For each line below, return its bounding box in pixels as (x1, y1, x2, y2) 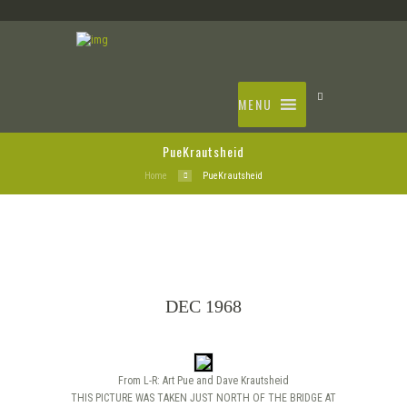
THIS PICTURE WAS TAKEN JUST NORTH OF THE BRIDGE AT (71, 391, 336, 404)
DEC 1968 (165, 295, 242, 316)
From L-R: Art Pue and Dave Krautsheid (118, 373, 289, 387)
